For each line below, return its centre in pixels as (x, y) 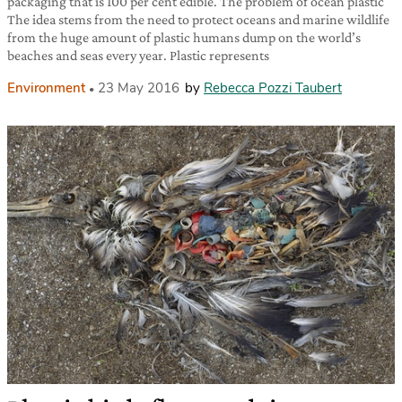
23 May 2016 (139, 88)
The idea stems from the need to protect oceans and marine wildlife (198, 20)
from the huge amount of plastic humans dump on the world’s (184, 38)
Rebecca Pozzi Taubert (273, 88)
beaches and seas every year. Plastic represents (138, 56)
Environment (46, 88)
